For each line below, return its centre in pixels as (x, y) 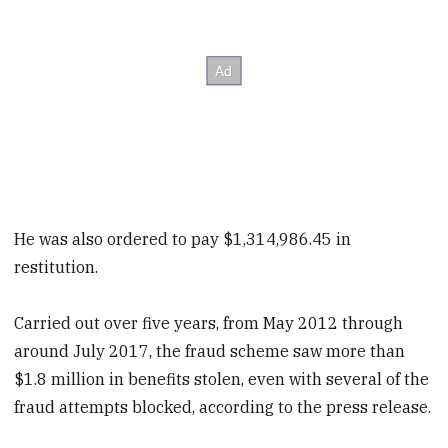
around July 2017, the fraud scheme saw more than (210, 351)
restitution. (56, 266)
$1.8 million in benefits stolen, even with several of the (222, 379)
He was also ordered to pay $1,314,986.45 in (183, 238)
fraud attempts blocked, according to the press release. (223, 407)
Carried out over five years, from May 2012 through (209, 323)
